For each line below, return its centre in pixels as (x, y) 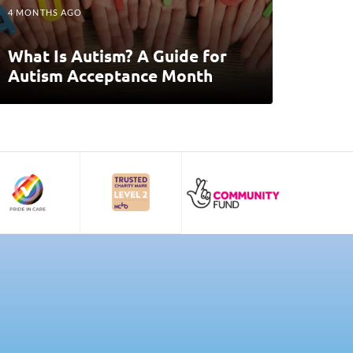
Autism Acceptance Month (110, 75)
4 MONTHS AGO (45, 12)
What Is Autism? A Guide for (117, 55)
